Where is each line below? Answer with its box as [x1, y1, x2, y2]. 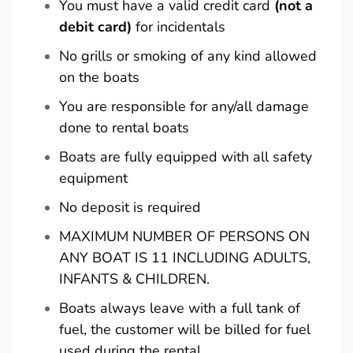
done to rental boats [59, 117, 189, 137]
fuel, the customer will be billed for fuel [59, 319, 310, 339]
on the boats [59, 67, 139, 87]
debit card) [59, 17, 132, 36]
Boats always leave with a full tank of [59, 298, 300, 318]
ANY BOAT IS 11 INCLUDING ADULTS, [59, 247, 310, 267]
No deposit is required [59, 197, 201, 217]
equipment [59, 168, 128, 188]
